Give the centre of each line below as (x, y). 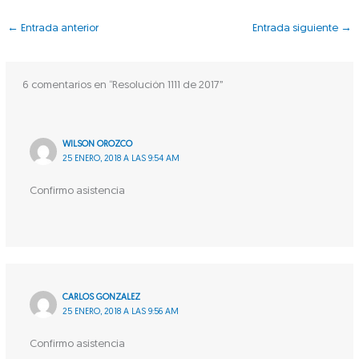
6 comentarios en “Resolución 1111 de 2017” (123, 86)
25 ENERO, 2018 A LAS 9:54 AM (121, 159)
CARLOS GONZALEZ (102, 297)
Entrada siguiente (296, 29)
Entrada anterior (59, 29)
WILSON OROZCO (98, 144)
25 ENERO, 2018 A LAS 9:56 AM (121, 312)
